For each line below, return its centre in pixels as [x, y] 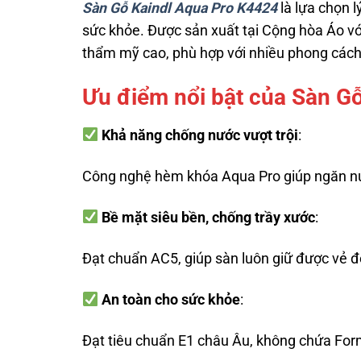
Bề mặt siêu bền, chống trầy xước [209, 217]
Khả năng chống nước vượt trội [200, 135]
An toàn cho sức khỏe [171, 299]
